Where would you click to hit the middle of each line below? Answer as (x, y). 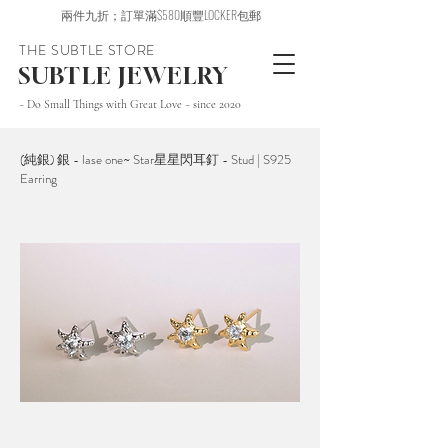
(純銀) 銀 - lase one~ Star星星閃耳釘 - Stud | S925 (155, 159)
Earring (38, 178)
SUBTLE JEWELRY (123, 75)
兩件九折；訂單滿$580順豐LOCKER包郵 (161, 14)
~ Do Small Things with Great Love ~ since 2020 (130, 104)
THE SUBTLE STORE (87, 50)
